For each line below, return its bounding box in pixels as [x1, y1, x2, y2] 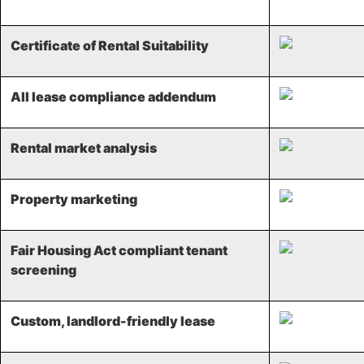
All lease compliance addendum [11, 88, 216, 105]
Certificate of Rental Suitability [11, 37, 209, 54]
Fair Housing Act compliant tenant [11, 241, 227, 258]
